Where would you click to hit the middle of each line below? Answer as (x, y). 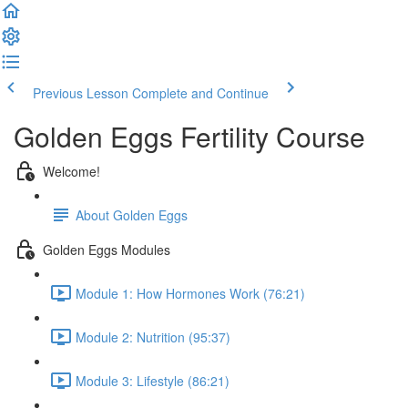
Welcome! (71, 171)
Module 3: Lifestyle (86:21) (153, 380)
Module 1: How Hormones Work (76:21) (190, 293)
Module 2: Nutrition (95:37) (153, 337)
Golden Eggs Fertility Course (189, 136)
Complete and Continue (200, 93)
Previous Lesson (81, 93)
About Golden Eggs (132, 214)
